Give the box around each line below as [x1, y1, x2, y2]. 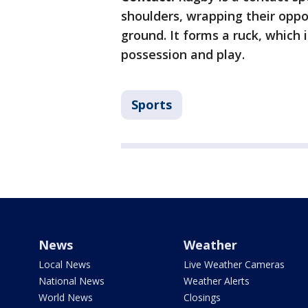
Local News [38, 258, 91, 272]
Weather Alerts [183, 274, 250, 288]
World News [38, 291, 93, 305]
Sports [131, 96, 172, 113]
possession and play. [121, 46, 245, 63]
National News [38, 274, 104, 288]
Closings [183, 291, 221, 305]
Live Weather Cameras [183, 258, 285, 272]
